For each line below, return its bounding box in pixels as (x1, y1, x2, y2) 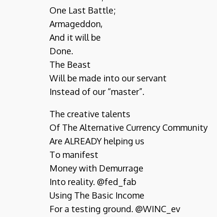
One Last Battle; (49, 5, 116, 15)
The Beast (49, 59, 91, 70)
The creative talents (49, 108, 130, 119)
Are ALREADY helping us (49, 136, 144, 146)
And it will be (49, 32, 101, 43)
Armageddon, (49, 18, 103, 29)
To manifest (49, 149, 98, 160)
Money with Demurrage (49, 163, 143, 173)
